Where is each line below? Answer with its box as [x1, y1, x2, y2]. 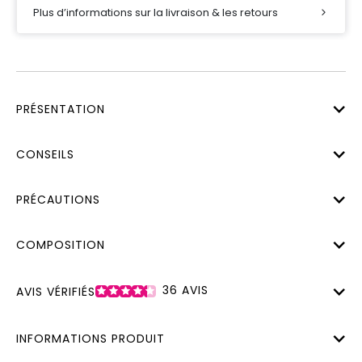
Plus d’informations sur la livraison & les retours [33, 4, 278, 20]
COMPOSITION [16, 236, 105, 253]
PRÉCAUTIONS [16, 191, 100, 208]
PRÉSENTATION [16, 100, 105, 117]
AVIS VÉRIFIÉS [16, 283, 95, 300]
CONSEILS [16, 145, 74, 162]
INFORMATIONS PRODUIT [16, 330, 165, 347]
